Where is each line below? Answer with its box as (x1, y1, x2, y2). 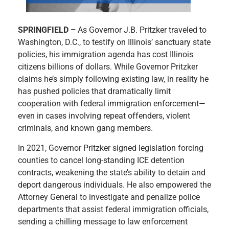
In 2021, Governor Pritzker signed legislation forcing (18, 143, 203, 153)
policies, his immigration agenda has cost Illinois (18, 50, 193, 60)
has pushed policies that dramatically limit (18, 86, 171, 97)
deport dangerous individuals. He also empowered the (18, 179, 211, 190)
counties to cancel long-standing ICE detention (18, 155, 185, 165)
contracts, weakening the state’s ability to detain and (18, 167, 205, 177)
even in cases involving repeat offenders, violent (18, 111, 190, 121)
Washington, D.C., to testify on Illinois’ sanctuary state (18, 37, 211, 48)
